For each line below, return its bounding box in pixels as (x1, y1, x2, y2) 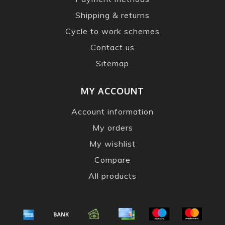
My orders (92, 122, 133, 133)
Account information (71, 106, 154, 117)
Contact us (90, 42, 135, 52)
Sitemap (96, 58, 129, 68)
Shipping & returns (75, 10, 150, 20)
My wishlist (89, 138, 136, 149)
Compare (94, 154, 131, 165)
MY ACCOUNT (81, 85, 144, 96)
